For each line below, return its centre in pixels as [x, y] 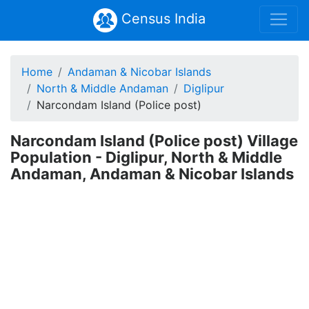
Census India [161, 19]
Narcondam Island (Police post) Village [154, 141]
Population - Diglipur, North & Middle [146, 157]
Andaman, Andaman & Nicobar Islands [152, 174]
